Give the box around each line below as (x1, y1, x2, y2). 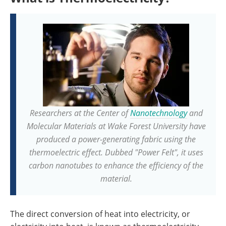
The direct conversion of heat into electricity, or (10, 208, 190, 219)
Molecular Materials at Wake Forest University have (26, 121, 206, 131)
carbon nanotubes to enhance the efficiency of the (29, 160, 203, 171)
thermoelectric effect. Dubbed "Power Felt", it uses (29, 147, 203, 157)
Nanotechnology (130, 107, 187, 118)
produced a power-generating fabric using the (36, 134, 196, 144)
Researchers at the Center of (29, 107, 130, 118)
